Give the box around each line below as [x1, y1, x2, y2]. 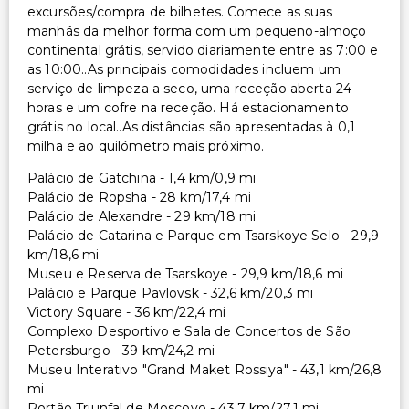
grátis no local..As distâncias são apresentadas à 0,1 [27, 118, 355, 135]
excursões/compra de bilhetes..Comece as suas [27, 3, 333, 20]
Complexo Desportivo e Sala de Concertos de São [27, 322, 351, 340]
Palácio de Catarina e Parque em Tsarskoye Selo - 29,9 [27, 226, 379, 244]
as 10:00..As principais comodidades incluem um [27, 60, 341, 78]
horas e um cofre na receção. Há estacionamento [27, 99, 349, 116]
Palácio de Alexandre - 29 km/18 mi [27, 207, 257, 225]
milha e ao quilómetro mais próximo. [27, 137, 265, 154]
